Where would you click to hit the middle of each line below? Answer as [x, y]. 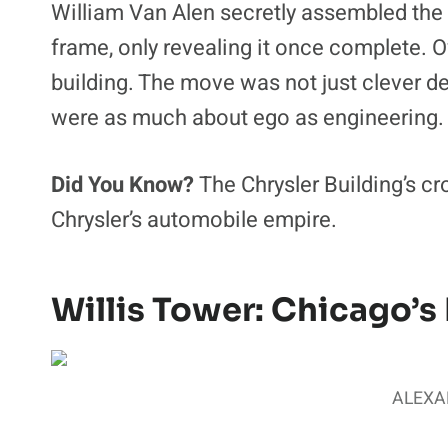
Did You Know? [122, 185]
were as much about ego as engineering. [247, 118]
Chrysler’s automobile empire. [194, 220]
